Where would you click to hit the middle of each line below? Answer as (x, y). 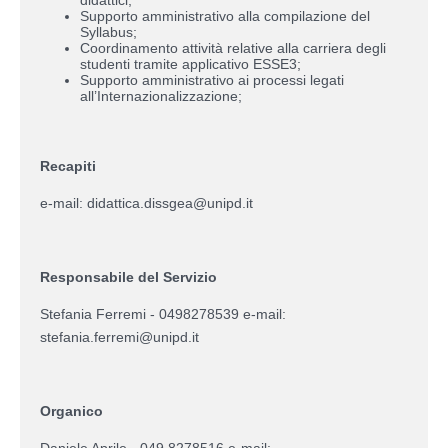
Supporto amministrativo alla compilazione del (225, 15)
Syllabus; (108, 31)
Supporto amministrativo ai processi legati (212, 79)
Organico (71, 410)
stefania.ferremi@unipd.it (119, 336)
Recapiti (68, 165)
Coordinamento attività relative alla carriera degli (233, 47)
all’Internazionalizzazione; (161, 95)
